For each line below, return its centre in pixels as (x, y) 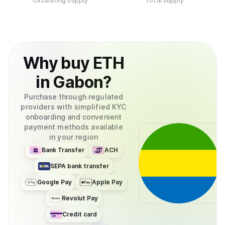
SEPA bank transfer (80, 166)
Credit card (80, 214)
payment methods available (74, 127)
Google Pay (54, 182)
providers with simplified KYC (74, 107)
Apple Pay (107, 182)
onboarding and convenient (74, 117)
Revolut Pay (80, 198)
